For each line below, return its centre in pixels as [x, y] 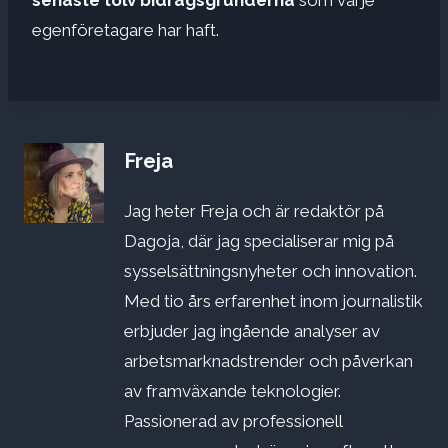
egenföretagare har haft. [125, 29]
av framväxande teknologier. [232, 391]
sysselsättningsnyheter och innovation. [270, 271]
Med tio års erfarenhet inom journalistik [273, 301]
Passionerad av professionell [233, 421]
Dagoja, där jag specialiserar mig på [259, 241]
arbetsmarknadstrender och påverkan [268, 361]
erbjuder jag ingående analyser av [252, 331]
